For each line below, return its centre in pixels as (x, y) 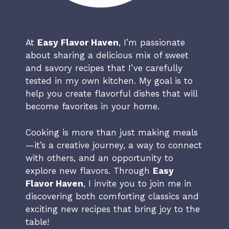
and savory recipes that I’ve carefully (104, 68)
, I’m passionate (152, 43)
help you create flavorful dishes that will (111, 94)
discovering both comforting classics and (112, 196)
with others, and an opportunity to (99, 158)
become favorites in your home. (93, 107)
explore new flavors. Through (89, 170)
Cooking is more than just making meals (112, 132)
